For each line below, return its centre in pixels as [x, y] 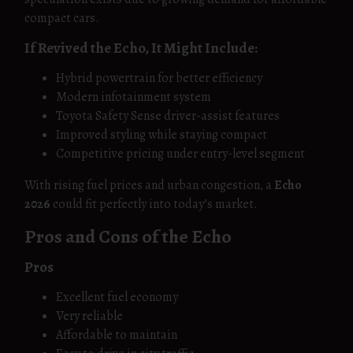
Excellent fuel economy [117, 297]
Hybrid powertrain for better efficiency [159, 78]
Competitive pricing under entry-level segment [180, 154]
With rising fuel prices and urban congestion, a [149, 185]
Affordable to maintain [117, 335]
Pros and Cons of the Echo [128, 236]
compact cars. [62, 18]
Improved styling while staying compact [162, 135]
